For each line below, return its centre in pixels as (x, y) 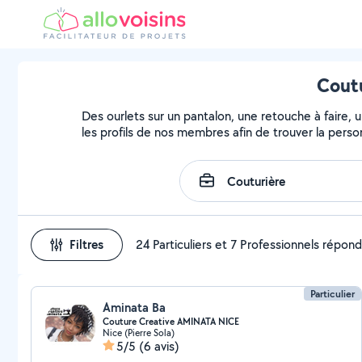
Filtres (86, 244)
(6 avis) (159, 346)
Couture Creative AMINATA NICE (171, 322)
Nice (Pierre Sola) (139, 333)
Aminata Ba (134, 307)
